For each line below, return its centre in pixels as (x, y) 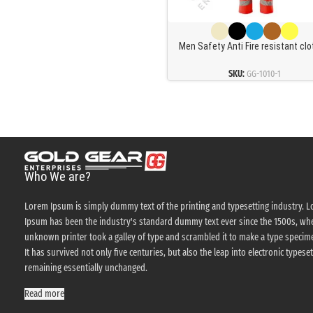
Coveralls (254, 86)
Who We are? (58, 176)
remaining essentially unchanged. (87, 268)
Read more (44, 293)
